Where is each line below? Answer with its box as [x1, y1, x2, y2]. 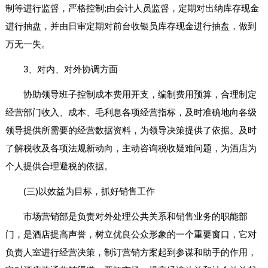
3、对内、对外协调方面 [23, 64, 118, 75]
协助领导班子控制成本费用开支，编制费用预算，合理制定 [23, 89, 257, 100]
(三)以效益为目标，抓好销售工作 [23, 186, 155, 197]
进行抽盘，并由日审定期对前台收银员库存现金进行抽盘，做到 [5, 21, 257, 32]
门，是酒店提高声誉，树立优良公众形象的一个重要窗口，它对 [5, 229, 257, 240]
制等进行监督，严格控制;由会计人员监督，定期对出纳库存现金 [5, 3, 259, 14]
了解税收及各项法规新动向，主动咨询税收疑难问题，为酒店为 [5, 143, 257, 154]
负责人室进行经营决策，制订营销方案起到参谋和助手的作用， [5, 247, 257, 258]
